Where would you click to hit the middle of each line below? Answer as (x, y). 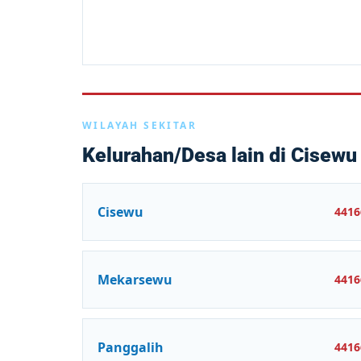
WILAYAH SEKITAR (139, 125)
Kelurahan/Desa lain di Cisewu (220, 155)
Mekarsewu (135, 279)
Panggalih (131, 347)
